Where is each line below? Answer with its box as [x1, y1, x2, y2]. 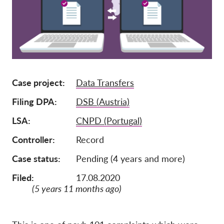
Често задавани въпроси [100, 170, 180, 178]
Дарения [100, 33, 128, 41]
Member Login [100, 84, 144, 92]
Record [76, 134, 104, 145]
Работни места [100, 187, 148, 195]
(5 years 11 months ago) [32, 183, 121, 194]
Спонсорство [100, 50, 143, 58]
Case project [12, 77, 62, 88]
